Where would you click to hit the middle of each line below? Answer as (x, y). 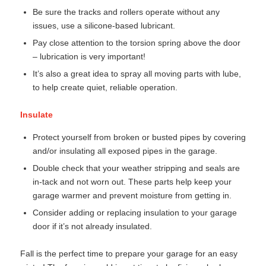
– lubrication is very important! (89, 57)
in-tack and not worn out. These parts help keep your (132, 181)
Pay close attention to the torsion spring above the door (136, 43)
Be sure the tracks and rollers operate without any (126, 12)
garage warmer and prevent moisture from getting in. (132, 195)
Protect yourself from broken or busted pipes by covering (139, 137)
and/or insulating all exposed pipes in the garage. (125, 151)
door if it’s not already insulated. (92, 226)
